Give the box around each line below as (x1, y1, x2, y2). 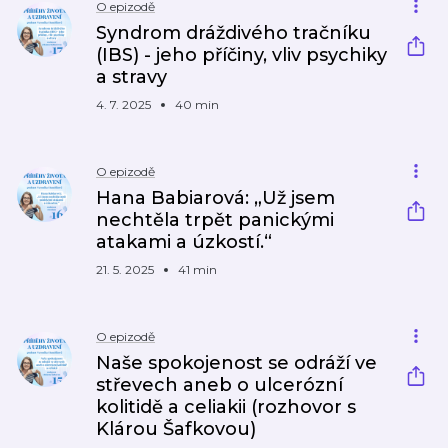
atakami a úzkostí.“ (96, 231, 272, 253)
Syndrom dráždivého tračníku (96, 22, 371, 44)
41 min (178, 262, 217, 277)
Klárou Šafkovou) (96, 418, 256, 440)
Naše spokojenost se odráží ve (96, 352, 377, 374)
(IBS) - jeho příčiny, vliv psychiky (96, 44, 387, 66)
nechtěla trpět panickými (96, 209, 334, 231)
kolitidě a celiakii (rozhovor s (96, 396, 356, 418)
